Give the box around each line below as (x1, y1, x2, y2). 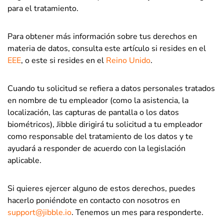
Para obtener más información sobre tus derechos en (7, 31, 197, 42)
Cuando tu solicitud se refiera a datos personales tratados (7, 83, 215, 94)
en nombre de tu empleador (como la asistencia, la (7, 95, 188, 106)
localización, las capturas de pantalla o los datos (7, 107, 179, 118)
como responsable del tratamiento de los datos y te (7, 131, 193, 142)
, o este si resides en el (21, 55, 104, 66)
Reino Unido (106, 55, 150, 66)
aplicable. (7, 155, 41, 166)
